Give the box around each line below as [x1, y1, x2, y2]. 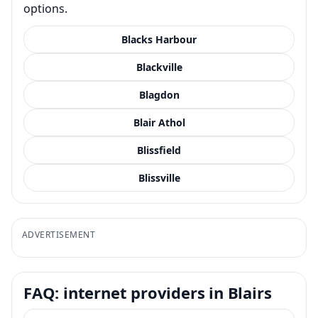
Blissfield [137, 143, 181, 157]
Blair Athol [133, 115, 185, 129]
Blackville [136, 60, 182, 74]
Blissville [138, 170, 180, 185]
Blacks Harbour [121, 32, 197, 46]
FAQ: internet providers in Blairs [23, 281, 272, 303]
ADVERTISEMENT [22, 228, 96, 241]
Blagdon [138, 87, 180, 102]
